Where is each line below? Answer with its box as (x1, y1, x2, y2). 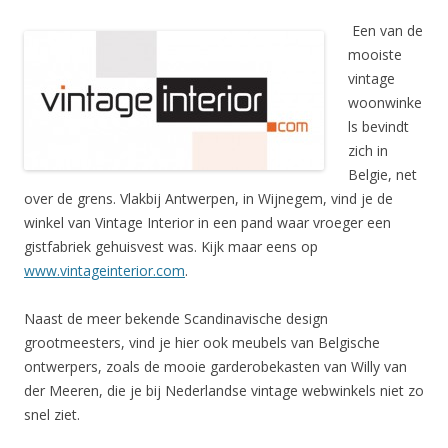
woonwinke (348, 93, 422, 113)
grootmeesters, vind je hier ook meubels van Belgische (24, 333, 380, 353)
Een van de (348, 21, 423, 41)
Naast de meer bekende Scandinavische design (24, 309, 328, 329)
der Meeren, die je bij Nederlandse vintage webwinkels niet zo (24, 381, 424, 401)
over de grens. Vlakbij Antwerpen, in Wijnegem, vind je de (24, 189, 393, 209)
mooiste (348, 45, 402, 65)
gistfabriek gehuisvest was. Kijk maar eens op (24, 237, 318, 257)
